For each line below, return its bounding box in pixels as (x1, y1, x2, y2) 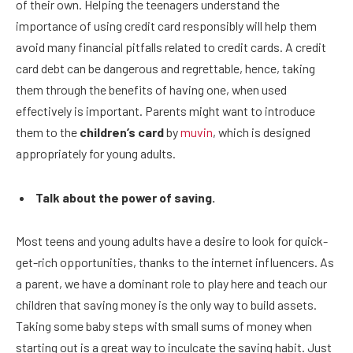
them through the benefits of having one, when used (16, 82, 287, 98)
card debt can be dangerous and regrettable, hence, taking (16, 61, 315, 76)
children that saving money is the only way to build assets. (16, 297, 317, 313)
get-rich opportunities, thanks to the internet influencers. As (16, 255, 334, 270)
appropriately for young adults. (16, 146, 176, 162)
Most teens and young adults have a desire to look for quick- (16, 233, 328, 249)
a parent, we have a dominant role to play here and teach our (16, 276, 327, 292)
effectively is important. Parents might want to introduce (16, 103, 315, 119)
